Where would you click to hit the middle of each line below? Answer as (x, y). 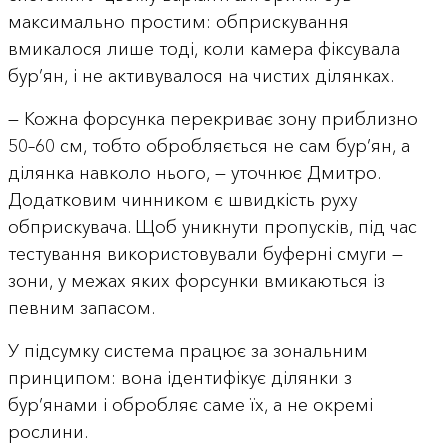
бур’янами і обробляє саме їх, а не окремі (190, 405)
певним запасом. (81, 308)
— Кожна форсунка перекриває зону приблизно (212, 119)
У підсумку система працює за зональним (187, 351)
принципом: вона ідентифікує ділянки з (179, 378)
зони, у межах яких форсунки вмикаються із (196, 281)
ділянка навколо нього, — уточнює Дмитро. (193, 173)
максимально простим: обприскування (178, 22)
